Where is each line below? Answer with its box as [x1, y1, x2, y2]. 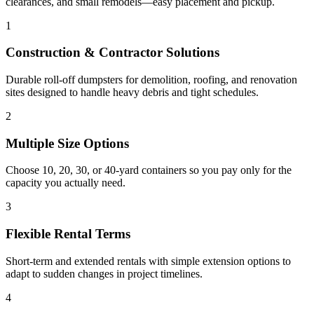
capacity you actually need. [6, 177, 125, 189]
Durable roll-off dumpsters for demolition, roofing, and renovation [6, 74, 297, 86]
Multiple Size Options [6, 135, 129, 151]
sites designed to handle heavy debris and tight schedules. [6, 86, 259, 98]
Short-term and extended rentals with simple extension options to [6, 254, 291, 267]
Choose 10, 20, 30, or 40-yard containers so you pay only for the [6, 164, 292, 177]
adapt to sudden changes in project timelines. [6, 267, 203, 280]
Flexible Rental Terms [6, 226, 130, 242]
